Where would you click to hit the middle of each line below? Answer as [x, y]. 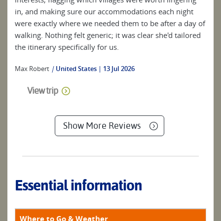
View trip [42, 90]
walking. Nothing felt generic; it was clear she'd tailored [108, 35]
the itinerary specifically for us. [67, 47]
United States [76, 68]
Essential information [78, 185]
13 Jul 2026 [119, 68]
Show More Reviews [102, 125]
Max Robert [32, 68]
